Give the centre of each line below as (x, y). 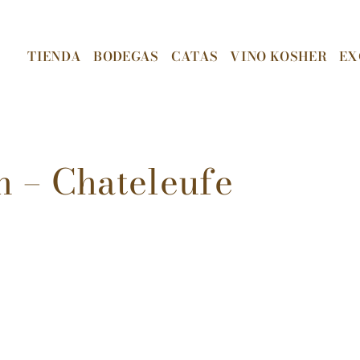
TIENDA (55, 56)
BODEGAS (126, 56)
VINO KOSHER (279, 56)
